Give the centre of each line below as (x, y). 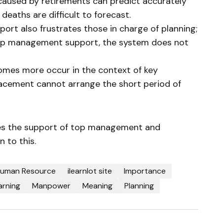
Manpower (51, 185)
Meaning (97, 185)
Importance (145, 171)
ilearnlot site (90, 171)
